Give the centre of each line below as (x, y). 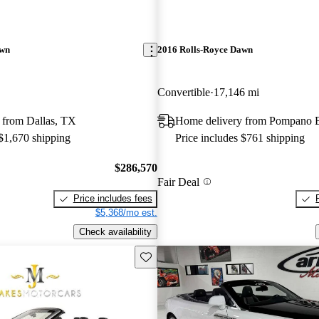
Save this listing (172, 256)
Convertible (183, 92)
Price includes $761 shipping (240, 137)
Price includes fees (113, 199)
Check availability (115, 231)
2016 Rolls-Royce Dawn (205, 50)
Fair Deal (178, 182)
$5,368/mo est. (126, 213)
